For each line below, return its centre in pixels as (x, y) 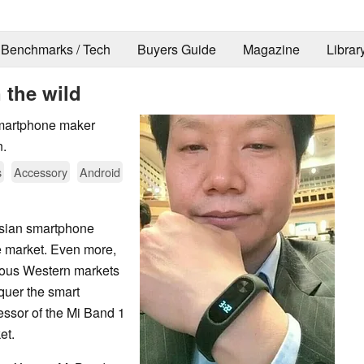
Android (100, 171)
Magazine (271, 50)
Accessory (41, 171)
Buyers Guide (176, 50)
